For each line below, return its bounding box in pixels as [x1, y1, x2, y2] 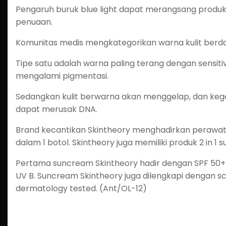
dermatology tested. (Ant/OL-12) [16, 183, 147, 194]
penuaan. [16, 16, 52, 28]
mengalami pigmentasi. [16, 70, 108, 82]
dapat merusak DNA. [16, 103, 97, 115]
